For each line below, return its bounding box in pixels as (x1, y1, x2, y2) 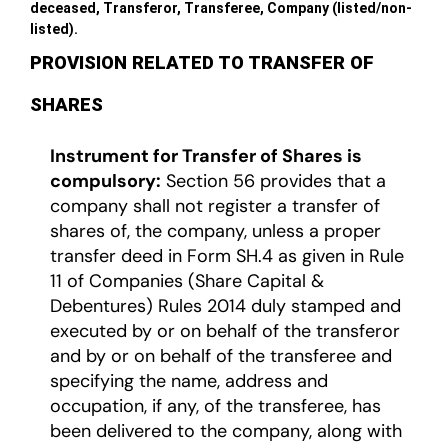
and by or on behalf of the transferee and (50, 344, 392, 369)
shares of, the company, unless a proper (50, 219, 381, 244)
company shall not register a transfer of (50, 194, 380, 219)
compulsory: (50, 169, 161, 194)
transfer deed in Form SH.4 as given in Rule (50, 244, 404, 269)
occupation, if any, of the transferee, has (50, 394, 381, 419)
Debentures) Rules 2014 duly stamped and (50, 294, 401, 319)
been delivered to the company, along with (50, 419, 402, 444)
